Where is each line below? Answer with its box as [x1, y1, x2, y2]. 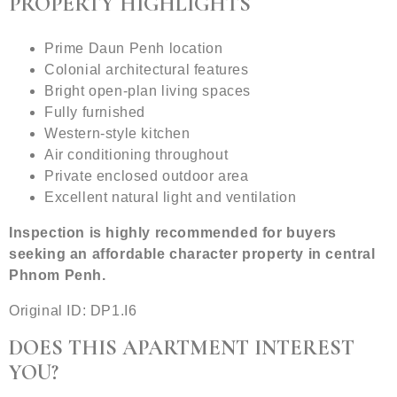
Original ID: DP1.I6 [9, 303, 137, 319]
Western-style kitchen [44, 126, 191, 142]
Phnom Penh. [9, 268, 106, 284]
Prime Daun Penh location [44, 41, 223, 57]
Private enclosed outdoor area [44, 168, 249, 184]
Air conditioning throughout [44, 147, 229, 163]
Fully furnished [44, 105, 145, 121]
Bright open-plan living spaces [44, 83, 251, 99]
